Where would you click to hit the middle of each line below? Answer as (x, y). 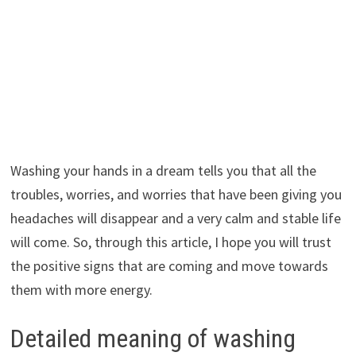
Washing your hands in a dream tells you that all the (163, 171)
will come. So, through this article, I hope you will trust (170, 242)
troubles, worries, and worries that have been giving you (176, 195)
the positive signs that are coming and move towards (169, 266)
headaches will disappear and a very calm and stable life (175, 219)
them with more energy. (81, 290)
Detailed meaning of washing (153, 339)
